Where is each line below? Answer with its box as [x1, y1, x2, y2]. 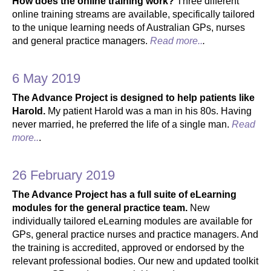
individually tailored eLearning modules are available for [12, 215, 252, 226]
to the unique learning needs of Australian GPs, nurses [12, 22, 245, 33]
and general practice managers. [12, 35, 150, 46]
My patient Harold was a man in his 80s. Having [45, 105, 252, 116]
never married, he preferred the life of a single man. [12, 119, 232, 129]
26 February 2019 [12, 167, 115, 183]
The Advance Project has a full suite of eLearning [12, 189, 237, 200]
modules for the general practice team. [12, 202, 188, 213]
